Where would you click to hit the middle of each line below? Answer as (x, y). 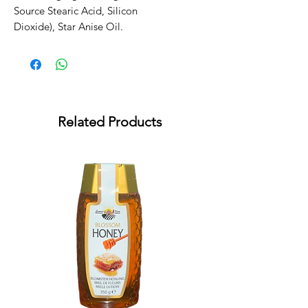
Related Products (110, 122)
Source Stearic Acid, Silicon (76, 11)
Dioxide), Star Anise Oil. (68, 27)
